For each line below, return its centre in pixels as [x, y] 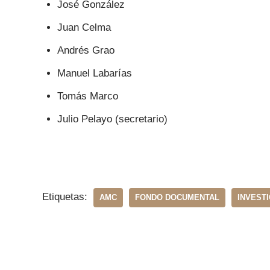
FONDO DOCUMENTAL [177, 197]
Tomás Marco [87, 96]
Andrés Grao [86, 50]
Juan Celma [84, 27]
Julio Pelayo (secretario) [112, 119]
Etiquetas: [64, 197]
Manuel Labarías [94, 73]
